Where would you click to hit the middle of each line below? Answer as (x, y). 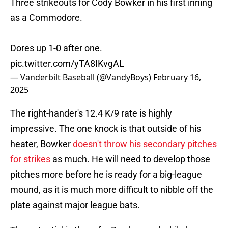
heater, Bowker (41, 144)
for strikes (30, 159)
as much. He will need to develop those (130, 159)
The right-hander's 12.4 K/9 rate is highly (91, 113)
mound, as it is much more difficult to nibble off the (112, 190)
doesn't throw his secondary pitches (145, 144)
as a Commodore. (46, 18)
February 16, (177, 78)
